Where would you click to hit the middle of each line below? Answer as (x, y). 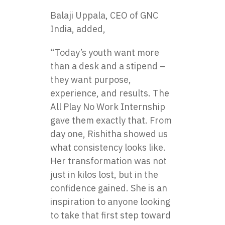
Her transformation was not (108, 161)
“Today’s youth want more (105, 52)
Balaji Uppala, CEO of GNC (104, 15)
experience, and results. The (110, 93)
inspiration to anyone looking (110, 202)
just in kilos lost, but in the (104, 175)
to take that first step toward (110, 215)
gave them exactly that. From (111, 120)
